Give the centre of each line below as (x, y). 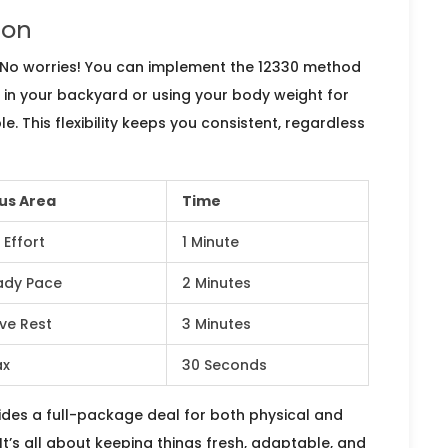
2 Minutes (216, 283)
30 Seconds (224, 365)
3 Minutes (216, 324)
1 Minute (210, 242)
